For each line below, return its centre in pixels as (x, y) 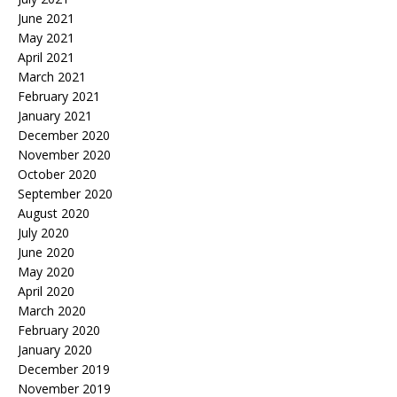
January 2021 (55, 116)
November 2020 (64, 155)
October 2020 (57, 175)
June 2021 (46, 19)
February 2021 (59, 97)
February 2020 (59, 331)
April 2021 (46, 58)
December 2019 (64, 370)
